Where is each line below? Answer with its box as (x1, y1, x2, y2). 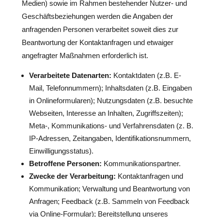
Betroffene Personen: (29, 159, 102, 168)
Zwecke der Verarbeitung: (29, 172, 116, 180)
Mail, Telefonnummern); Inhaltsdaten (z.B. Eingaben (29, 84, 192, 92)
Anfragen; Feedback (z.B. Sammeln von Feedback (29, 197, 189, 205)
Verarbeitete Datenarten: (29, 71, 111, 79)
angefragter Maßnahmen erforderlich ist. (21, 51, 148, 60)
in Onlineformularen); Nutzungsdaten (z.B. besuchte (29, 96, 193, 105)
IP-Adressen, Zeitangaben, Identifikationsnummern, (29, 134, 191, 142)
